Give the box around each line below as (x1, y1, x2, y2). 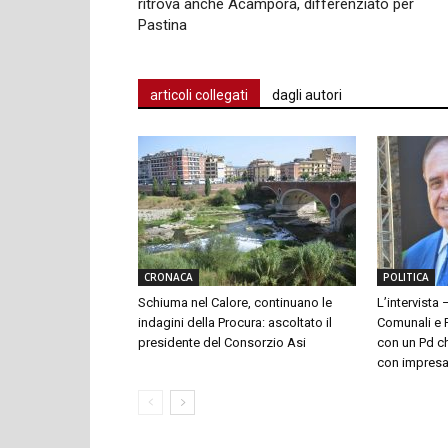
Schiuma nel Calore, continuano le (138, 294, 332, 310)
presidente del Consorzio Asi (138, 334, 306, 350)
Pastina (138, 15, 187, 34)
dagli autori (272, 86, 342, 103)
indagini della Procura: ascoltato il (138, 314, 332, 330)
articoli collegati (150, 86, 248, 103)
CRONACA (144, 269, 193, 284)
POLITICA (383, 269, 429, 284)
